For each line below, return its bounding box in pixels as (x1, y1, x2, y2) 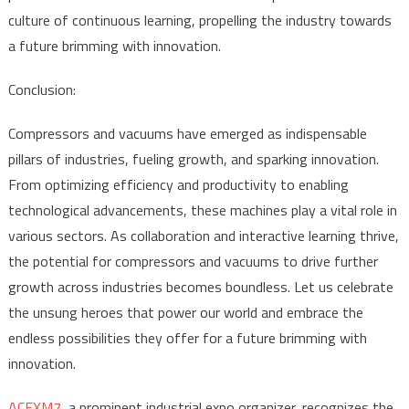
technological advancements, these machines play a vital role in (7, 198, 397, 221)
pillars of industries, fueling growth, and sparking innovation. (7, 147, 379, 170)
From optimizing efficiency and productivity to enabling (7, 173, 349, 195)
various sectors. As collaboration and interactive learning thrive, (7, 224, 399, 246)
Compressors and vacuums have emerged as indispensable (7, 121, 367, 144)
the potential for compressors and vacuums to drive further (7, 249, 378, 272)
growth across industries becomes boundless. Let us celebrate (7, 275, 393, 298)
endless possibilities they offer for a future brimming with (7, 326, 367, 349)
